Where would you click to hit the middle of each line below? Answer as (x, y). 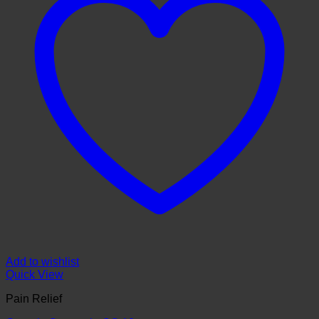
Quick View (35, 275)
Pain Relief (34, 299)
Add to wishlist (42, 262)
